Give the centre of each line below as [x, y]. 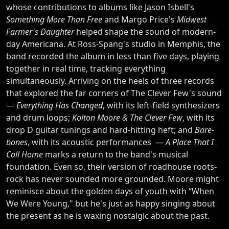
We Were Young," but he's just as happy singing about [111, 203]
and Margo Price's [141, 19]
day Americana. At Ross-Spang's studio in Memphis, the [113, 44]
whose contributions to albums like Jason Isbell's [100, 7]
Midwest [192, 19]
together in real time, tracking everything [86, 68]
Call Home [26, 154]
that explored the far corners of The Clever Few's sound [114, 93]
